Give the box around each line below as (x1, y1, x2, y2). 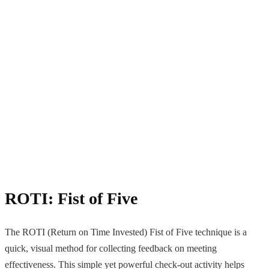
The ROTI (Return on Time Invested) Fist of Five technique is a (5, 226, 247, 237)
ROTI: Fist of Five (5, 189, 138, 208)
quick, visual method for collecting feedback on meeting (5, 243, 217, 253)
